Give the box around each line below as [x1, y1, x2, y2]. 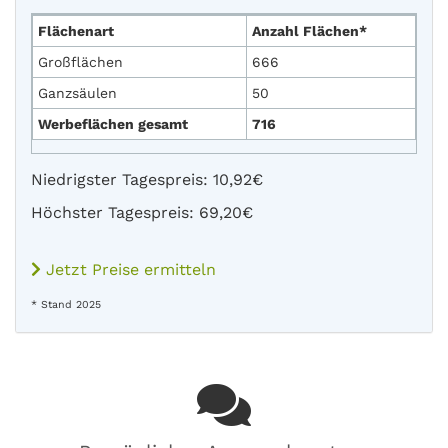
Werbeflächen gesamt [38, 115, 188, 132]
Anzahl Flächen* [252, 22, 367, 39]
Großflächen [38, 53, 123, 70]
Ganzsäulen [38, 84, 117, 101]
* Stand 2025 [31, 297, 101, 311]
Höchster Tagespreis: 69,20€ [31, 202, 253, 222]
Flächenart [38, 22, 114, 39]
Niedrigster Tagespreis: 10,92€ [31, 169, 263, 189]
